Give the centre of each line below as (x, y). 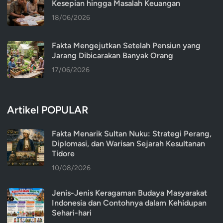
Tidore (63, 154)
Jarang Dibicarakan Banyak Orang (112, 56)
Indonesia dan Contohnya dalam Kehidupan (129, 203)
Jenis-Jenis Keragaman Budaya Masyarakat (129, 193)
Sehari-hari (72, 213)
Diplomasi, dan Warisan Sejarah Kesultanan (128, 144)
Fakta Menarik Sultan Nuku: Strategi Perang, (132, 134)
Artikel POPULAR (48, 110)
